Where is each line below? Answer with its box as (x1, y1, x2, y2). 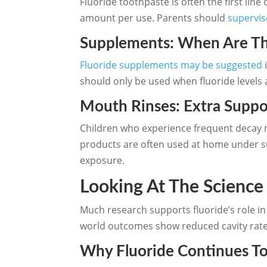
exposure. (80, 153, 125, 167)
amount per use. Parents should (80, 11, 228, 24)
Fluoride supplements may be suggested (80, 58, 263, 72)
